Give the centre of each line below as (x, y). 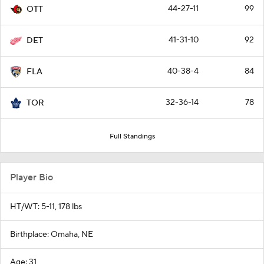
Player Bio (32, 178)
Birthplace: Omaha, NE (52, 235)
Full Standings (132, 137)
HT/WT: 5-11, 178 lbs (46, 207)
